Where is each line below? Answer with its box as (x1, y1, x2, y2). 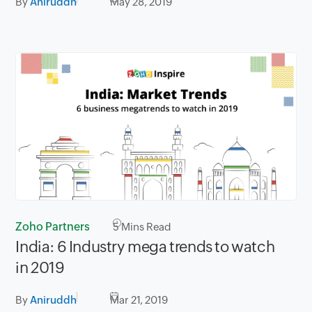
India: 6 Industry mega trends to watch (15, 237, 275, 256)
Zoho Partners (15, 219, 91, 233)
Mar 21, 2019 (110, 293, 169, 306)
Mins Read (119, 220, 172, 233)
